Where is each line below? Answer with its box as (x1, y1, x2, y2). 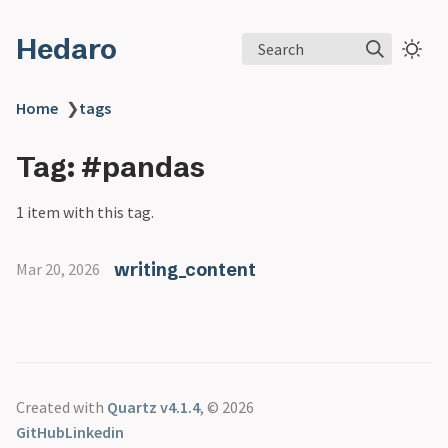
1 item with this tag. (16, 202, 154, 222)
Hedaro (16, 32, 117, 66)
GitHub (16, 422, 65, 442)
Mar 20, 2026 (16, 259, 100, 279)
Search (258, 38, 305, 59)
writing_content (113, 258, 256, 281)
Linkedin (65, 422, 124, 442)
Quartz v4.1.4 (107, 397, 200, 417)
